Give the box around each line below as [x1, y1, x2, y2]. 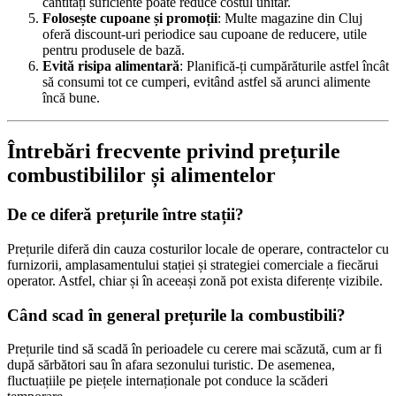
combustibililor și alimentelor [7, 164, 276, 187]
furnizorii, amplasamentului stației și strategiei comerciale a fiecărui [7, 256, 378, 272]
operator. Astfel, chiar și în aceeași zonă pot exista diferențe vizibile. [7, 272, 383, 288]
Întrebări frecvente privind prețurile [7, 140, 340, 164]
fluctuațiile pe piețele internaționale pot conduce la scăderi [7, 373, 328, 389]
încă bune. [42, 90, 100, 106]
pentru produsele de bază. [42, 42, 185, 58]
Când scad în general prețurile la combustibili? [7, 305, 346, 324]
